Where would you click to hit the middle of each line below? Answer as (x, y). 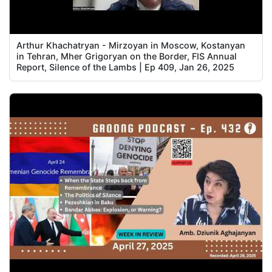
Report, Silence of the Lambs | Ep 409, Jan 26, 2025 (126, 67)
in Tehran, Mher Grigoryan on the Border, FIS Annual (127, 56)
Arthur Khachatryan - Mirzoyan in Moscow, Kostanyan (131, 45)
